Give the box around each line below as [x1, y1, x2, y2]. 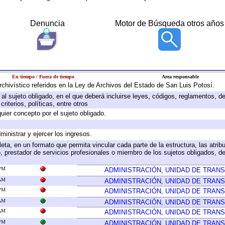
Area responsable [162, 74, 199, 79]
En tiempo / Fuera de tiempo [12, 74, 74, 79]
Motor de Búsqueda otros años [115, 19, 224, 28]
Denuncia [30, 19, 65, 28]
